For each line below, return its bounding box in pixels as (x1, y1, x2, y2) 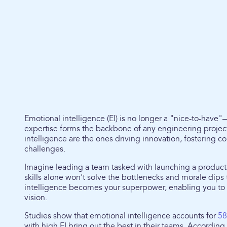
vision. (24, 193, 47, 203)
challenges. (24, 144, 67, 154)
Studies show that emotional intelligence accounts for (24, 211, 218, 221)
